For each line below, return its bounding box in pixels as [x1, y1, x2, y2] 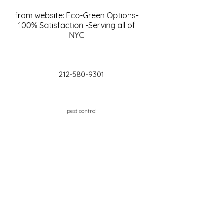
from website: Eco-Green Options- [14, 10, 139, 20]
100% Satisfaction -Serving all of [18, 20, 135, 30]
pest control [66, 108, 97, 114]
